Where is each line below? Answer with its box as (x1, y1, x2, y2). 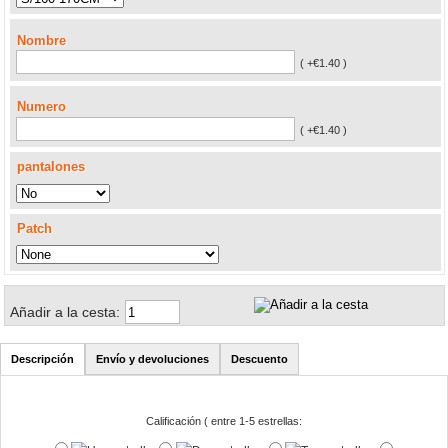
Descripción (11, 352, 74, 365)
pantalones (16, 159, 85, 175)
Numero (17, 99, 67, 115)
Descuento (231, 352, 288, 365)
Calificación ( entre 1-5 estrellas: (146, 414, 302, 427)
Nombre (17, 32, 67, 48)
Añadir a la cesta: (9, 303, 124, 320)
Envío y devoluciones (96, 352, 209, 365)
